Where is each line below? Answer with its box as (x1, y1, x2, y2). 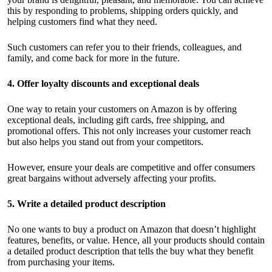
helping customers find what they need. (7, 16, 157, 27)
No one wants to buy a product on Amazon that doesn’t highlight (7, 224, 256, 235)
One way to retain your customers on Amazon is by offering (7, 104, 237, 115)
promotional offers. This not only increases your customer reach (7, 126, 251, 137)
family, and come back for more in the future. (7, 53, 180, 64)
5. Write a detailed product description (7, 199, 166, 209)
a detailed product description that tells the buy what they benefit (7, 246, 253, 257)
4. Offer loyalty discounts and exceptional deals (7, 78, 199, 89)
